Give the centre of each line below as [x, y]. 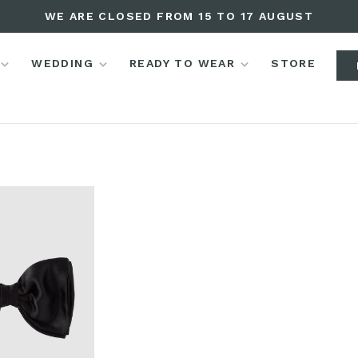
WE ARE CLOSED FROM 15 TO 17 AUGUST [179, 16]
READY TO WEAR [182, 63]
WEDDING [62, 63]
